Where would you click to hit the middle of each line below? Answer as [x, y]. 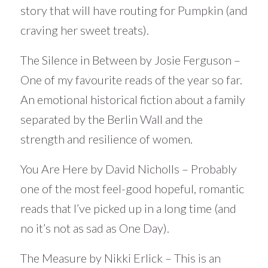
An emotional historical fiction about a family [133, 100]
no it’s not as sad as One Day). [95, 228]
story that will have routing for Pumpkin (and [134, 10]
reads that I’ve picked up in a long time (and [128, 208]
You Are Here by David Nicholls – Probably [128, 169]
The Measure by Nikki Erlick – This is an [120, 258]
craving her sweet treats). [84, 30]
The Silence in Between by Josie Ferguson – [130, 60]
